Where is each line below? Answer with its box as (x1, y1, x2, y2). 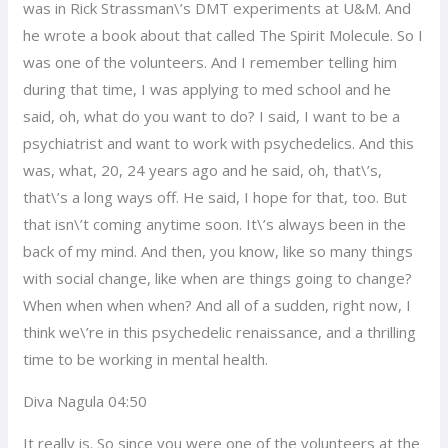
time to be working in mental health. (23, 348, 269, 369)
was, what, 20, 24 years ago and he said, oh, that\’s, (23, 159, 383, 180)
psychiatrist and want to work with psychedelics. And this (23, 132, 415, 153)
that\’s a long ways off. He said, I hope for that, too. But (23, 186, 408, 207)
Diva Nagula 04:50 (23, 390, 148, 411)
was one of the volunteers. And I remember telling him (23, 51, 398, 72)
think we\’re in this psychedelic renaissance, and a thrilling (23, 321, 417, 342)
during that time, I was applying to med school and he (23, 78, 392, 99)
